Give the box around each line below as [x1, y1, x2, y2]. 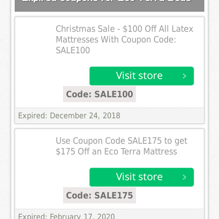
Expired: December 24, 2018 [18, 110, 121, 120]
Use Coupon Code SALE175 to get [56, 135, 188, 146]
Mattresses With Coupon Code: [56, 34, 176, 44]
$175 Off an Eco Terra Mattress [56, 146, 177, 156]
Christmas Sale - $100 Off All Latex [56, 23, 194, 34]
